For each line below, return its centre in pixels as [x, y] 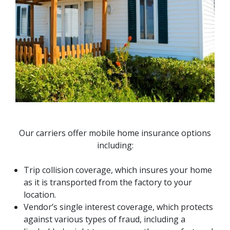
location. [40, 194]
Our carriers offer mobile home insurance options [115, 133]
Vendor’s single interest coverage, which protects [118, 207]
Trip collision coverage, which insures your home [118, 170]
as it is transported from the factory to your [108, 182]
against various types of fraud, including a [104, 219]
